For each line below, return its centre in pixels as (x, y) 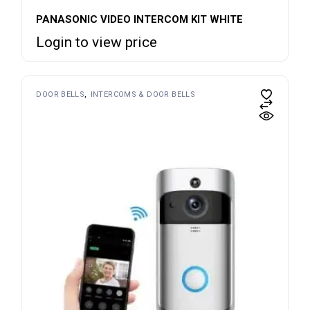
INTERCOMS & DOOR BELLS (143, 94)
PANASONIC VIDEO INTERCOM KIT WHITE (140, 19)
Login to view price (97, 42)
